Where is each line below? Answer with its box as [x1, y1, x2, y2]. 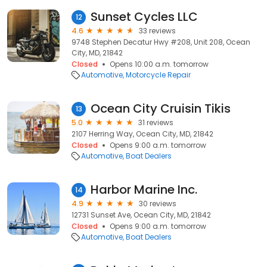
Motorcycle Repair [126, 70, 191, 80]
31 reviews [138, 117, 173, 128]
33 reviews [139, 26, 176, 36]
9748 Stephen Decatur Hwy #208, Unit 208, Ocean [72, 37, 250, 47]
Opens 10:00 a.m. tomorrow [110, 59, 209, 69]
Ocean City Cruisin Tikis [91, 100, 231, 117]
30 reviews [139, 198, 176, 209]
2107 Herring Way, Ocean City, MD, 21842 [72, 129, 213, 139]
